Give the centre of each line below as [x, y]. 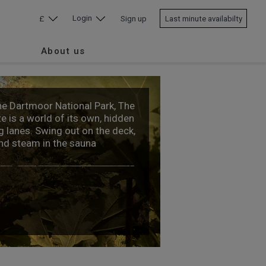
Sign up [133, 18]
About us [63, 51]
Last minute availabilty [203, 18]
